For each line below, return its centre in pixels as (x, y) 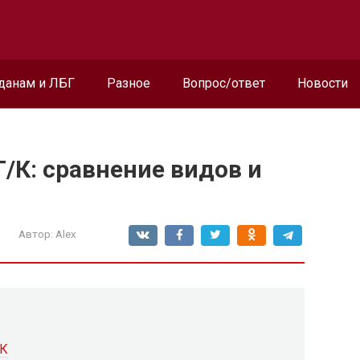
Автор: (36, 234)
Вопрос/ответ (224, 83)
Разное (129, 83)
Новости (323, 83)
